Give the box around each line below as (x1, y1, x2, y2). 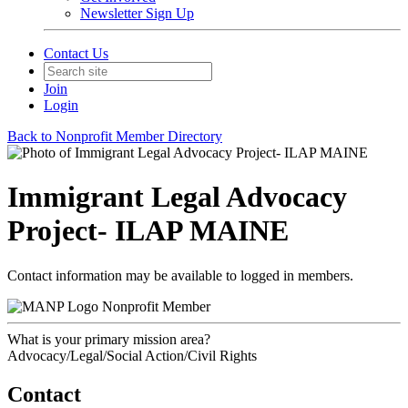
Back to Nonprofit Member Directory (7, 128, 222, 144)
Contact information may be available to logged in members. (7, 267, 353, 283)
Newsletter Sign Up (80, 5, 194, 21)
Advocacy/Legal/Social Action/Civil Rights (7, 347, 257, 363)
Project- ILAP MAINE (7, 214, 289, 248)
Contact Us (44, 46, 108, 61)
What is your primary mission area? (7, 331, 210, 347)
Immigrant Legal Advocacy (7, 180, 347, 214)
